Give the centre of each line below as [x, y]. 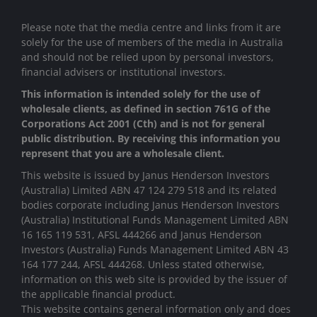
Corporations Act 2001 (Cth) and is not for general [143, 124]
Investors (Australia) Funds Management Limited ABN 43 [155, 250]
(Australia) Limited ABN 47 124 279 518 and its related [149, 190]
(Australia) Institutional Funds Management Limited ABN [155, 220]
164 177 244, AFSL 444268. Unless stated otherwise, [143, 265]
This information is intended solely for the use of [140, 94]
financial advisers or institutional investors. [123, 72]
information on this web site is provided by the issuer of [154, 279]
